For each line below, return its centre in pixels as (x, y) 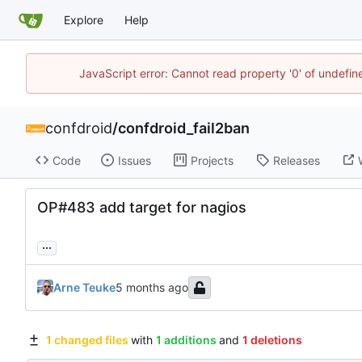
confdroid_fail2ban (184, 128)
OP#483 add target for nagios (142, 208)
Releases (296, 160)
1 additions (186, 340)
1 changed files (87, 340)
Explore (84, 19)
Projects (212, 160)
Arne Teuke (84, 288)
